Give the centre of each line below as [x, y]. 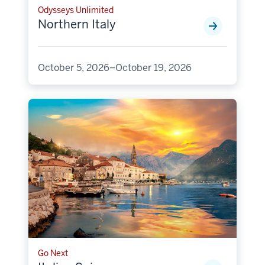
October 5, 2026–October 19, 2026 [115, 67]
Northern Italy [77, 24]
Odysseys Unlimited [76, 10]
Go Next [53, 253]
